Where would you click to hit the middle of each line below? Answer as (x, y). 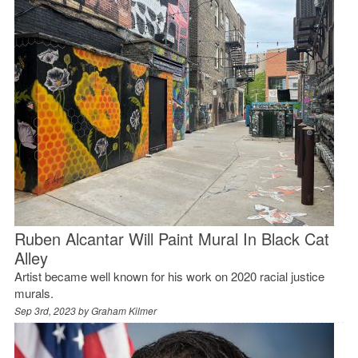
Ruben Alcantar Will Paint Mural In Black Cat (171, 238)
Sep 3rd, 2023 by (52, 310)
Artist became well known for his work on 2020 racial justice (169, 276)
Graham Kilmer (123, 310)
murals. (34, 292)
